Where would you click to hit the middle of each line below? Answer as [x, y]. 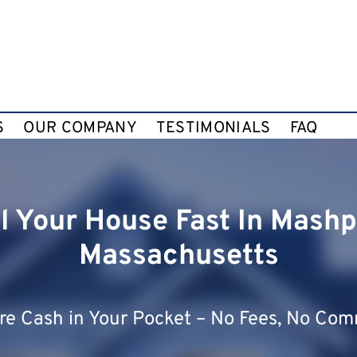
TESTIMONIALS [213, 128]
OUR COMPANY [80, 128]
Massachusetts [178, 256]
